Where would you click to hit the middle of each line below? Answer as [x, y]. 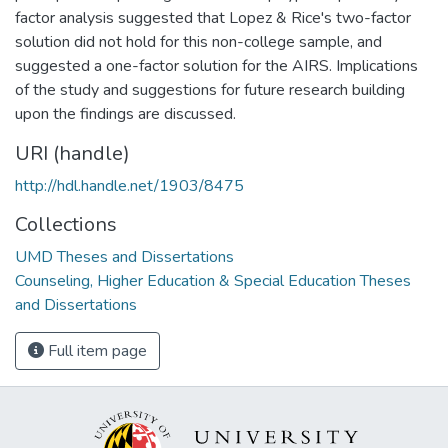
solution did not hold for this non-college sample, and [198, 41]
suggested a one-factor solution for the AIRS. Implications [216, 65]
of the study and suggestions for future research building [210, 89]
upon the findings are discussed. [125, 113]
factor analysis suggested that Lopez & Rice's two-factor [213, 17]
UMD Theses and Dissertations [124, 256]
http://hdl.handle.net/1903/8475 [129, 185]
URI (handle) [72, 153]
